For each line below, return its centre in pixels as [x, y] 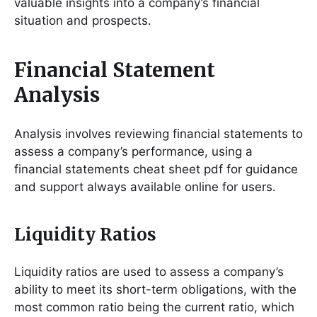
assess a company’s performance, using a [133, 151]
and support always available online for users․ [145, 186]
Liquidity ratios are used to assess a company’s [149, 271]
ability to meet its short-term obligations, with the [155, 289]
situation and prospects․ [83, 20]
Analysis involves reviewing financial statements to [158, 133]
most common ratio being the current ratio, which [154, 307]
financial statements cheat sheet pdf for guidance [156, 169]
